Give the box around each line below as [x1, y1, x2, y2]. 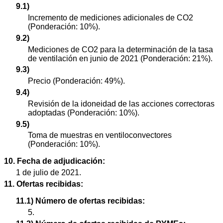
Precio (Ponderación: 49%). [28, 77, 125, 86]
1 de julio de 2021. [16, 168, 81, 177]
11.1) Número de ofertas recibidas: [16, 197, 145, 206]
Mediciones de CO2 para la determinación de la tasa [28, 45, 213, 54]
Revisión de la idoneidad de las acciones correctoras [28, 99, 215, 108]
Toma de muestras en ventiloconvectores [28, 131, 172, 140]
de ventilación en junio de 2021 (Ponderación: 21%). [28, 54, 213, 63]
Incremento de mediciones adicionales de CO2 [28, 13, 193, 22]
